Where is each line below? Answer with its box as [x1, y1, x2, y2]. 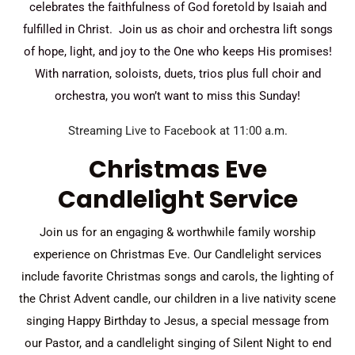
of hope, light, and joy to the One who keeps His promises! [23, 44, 332, 59]
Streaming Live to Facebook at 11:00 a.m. [67, 123, 288, 138]
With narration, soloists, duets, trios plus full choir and [34, 66, 321, 81]
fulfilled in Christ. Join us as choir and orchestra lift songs [22, 21, 333, 36]
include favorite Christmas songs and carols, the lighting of [21, 269, 334, 284]
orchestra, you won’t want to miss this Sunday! [55, 88, 300, 103]
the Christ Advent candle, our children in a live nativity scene [19, 291, 336, 306]
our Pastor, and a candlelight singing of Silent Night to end [24, 335, 331, 350]
